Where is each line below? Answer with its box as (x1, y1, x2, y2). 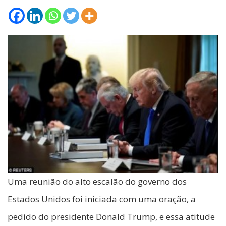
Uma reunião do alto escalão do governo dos (8, 176, 187, 188)
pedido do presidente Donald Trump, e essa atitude (8, 211, 215, 223)
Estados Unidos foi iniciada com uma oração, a (8, 193, 196, 205)
